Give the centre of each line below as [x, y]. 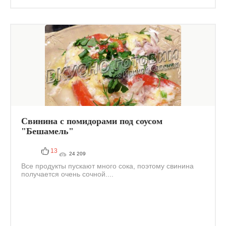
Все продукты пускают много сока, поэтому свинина [107, 166]
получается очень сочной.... [67, 174]
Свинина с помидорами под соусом [92, 121]
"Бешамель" [47, 131]
